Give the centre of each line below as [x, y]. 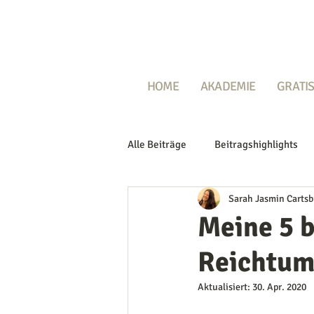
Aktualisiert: [225, 287]
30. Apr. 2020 [279, 287]
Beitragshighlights [256, 144]
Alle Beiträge [157, 144]
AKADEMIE [228, 86]
